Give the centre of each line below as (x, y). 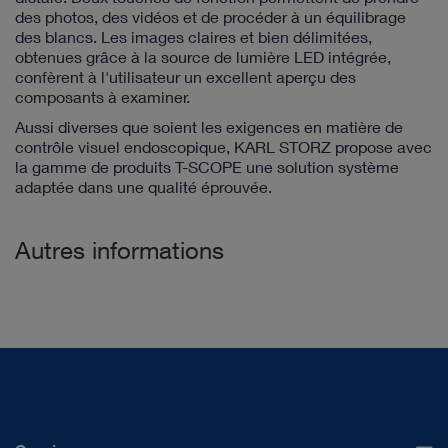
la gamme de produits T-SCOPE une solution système (207, 166)
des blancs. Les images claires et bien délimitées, (193, 36)
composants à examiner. (102, 96)
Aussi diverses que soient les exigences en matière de (209, 126)
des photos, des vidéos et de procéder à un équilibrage (210, 16)
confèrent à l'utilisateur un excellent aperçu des (185, 76)
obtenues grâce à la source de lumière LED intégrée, (203, 56)
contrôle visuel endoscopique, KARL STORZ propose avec (223, 146)
